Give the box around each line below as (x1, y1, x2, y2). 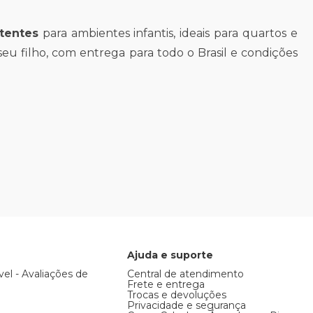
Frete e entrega (126, 278, 205, 291)
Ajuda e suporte (126, 249, 213, 261)
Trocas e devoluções (126, 289, 226, 301)
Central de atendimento (126, 268, 244, 280)
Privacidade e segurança (126, 299, 246, 312)
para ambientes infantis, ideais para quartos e (38, 27, 298, 40)
